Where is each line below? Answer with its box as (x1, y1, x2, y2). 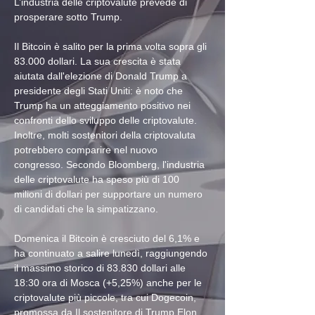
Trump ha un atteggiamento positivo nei (14, 100, 193, 112)
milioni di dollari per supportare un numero (14, 188, 205, 200)
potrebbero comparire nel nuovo (14, 144, 160, 156)
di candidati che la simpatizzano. (14, 203, 158, 215)
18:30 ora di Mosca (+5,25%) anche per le (14, 277, 205, 289)
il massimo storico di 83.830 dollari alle (14, 262, 188, 274)
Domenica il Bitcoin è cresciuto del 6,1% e (14, 233, 202, 245)
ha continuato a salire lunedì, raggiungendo (14, 247, 210, 259)
